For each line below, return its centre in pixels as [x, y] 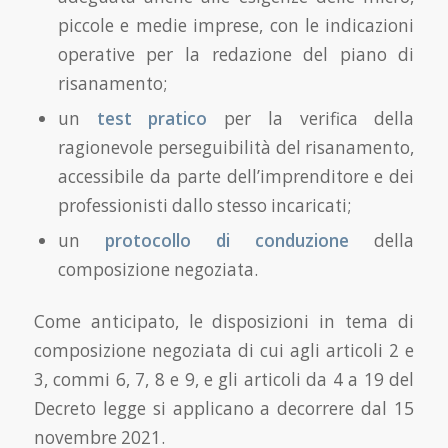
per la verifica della [311, 118]
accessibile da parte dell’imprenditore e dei [236, 176]
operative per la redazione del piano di [236, 54]
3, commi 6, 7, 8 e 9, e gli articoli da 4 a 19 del [224, 379]
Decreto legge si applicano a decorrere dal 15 [224, 408]
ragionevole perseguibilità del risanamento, [236, 147]
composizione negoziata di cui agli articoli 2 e [224, 350]
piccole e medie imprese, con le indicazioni [236, 25]
